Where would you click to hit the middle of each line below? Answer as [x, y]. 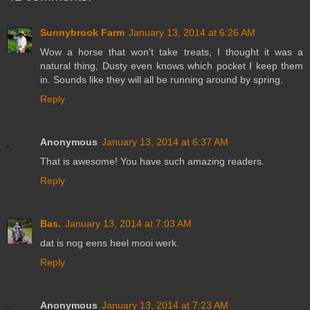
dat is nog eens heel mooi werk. [110, 243]
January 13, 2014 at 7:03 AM [128, 223]
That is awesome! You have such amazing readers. [152, 161]
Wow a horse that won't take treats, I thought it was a [172, 52]
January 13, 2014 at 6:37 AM [165, 142]
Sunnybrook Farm [82, 32]
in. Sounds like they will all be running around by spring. [162, 79]
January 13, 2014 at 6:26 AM [192, 32]
